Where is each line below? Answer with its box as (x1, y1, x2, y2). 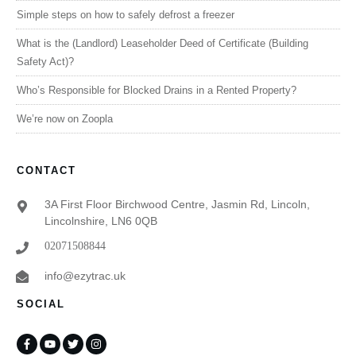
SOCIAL (17, 297, 65, 310)
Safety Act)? (17, 55, 74, 68)
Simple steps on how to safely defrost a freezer (17, 8, 234, 21)
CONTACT (17, 164, 76, 176)
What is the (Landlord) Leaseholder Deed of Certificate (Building (17, 37, 308, 49)
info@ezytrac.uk (44, 269, 126, 282)
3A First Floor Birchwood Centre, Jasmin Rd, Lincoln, (44, 197, 310, 211)
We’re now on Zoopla (17, 112, 113, 125)
